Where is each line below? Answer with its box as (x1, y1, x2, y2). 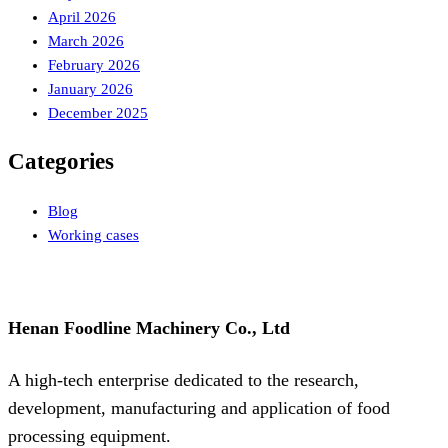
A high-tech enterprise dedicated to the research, (8, 369, 359, 390)
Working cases (48, 226, 139, 243)
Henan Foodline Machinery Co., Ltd (8, 317, 290, 338)
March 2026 (48, 33, 124, 50)
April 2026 (48, 9, 116, 26)
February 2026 (48, 57, 140, 74)
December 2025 (48, 105, 148, 122)
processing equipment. (8, 425, 171, 446)
